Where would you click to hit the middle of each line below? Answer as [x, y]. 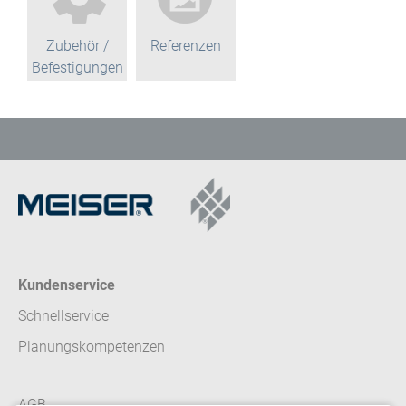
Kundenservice [67, 285]
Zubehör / [77, 45]
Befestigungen [77, 67]
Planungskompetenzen [92, 346]
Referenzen [186, 45]
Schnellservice [63, 315]
